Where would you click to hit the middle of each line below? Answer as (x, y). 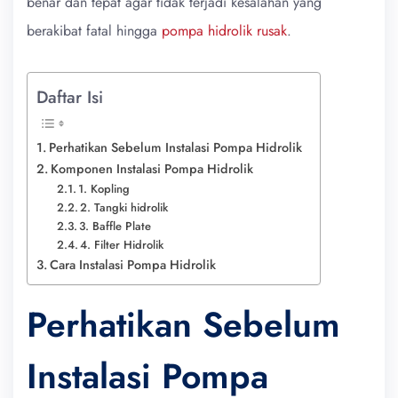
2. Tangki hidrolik (124, 207)
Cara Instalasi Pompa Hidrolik (132, 264)
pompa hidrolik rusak (224, 30)
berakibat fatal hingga (94, 30)
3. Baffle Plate (115, 226)
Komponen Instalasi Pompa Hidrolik (151, 168)
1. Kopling (104, 188)
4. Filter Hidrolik (122, 244)
